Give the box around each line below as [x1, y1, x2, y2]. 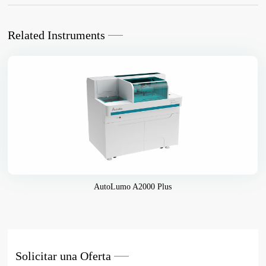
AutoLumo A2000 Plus [94, 182, 172, 192]
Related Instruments [8, 28, 106, 42]
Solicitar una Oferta [15, 249, 112, 263]
